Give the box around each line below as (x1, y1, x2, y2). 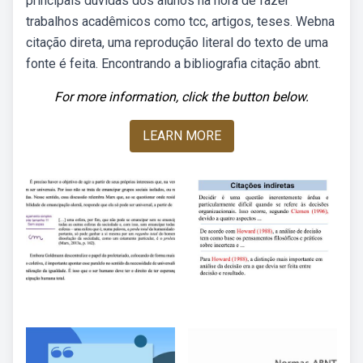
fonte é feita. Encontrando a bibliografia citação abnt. (26, 56, 321, 71)
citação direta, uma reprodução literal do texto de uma (26, 35, 328, 50)
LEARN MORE (142, 128, 221, 143)
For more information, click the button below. (54, 89, 309, 105)
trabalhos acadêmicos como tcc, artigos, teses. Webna (26, 14, 335, 29)
